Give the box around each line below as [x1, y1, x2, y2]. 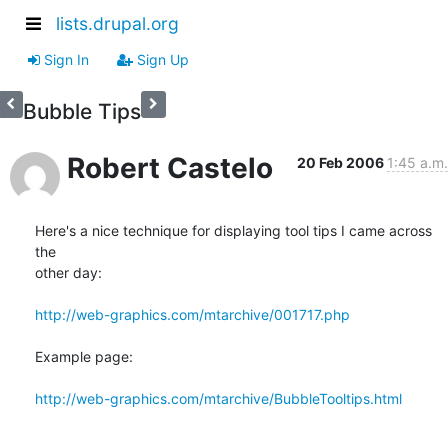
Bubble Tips [22, 98, 141, 124]
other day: [35, 263, 102, 281]
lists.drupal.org [56, 13, 179, 35]
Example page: [35, 347, 133, 365]
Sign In [40, 50, 89, 68]
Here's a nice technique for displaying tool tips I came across [35, 221, 432, 239]
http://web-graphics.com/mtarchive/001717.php [35, 305, 350, 323]
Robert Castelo [67, 150, 273, 185]
